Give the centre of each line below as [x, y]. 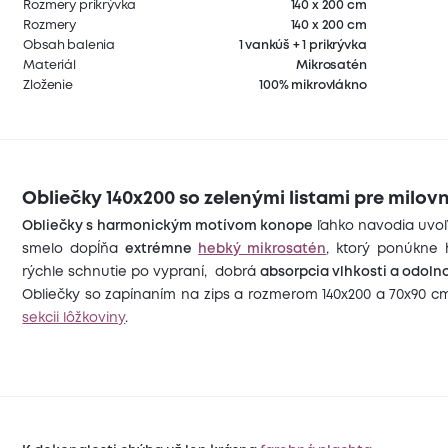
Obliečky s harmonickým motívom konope [167, 225]
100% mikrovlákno [313, 86]
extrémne [162, 248]
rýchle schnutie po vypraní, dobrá [141, 271]
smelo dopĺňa [74, 248]
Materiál [49, 66]
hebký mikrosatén [262, 248]
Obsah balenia [69, 46]
